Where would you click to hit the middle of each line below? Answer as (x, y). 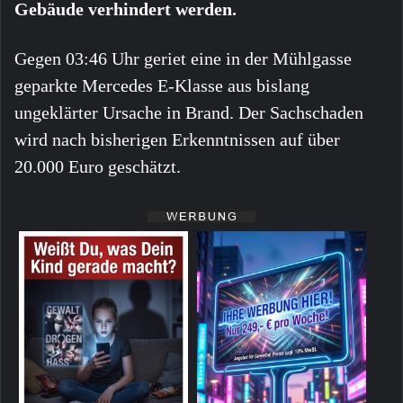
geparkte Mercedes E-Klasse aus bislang (162, 86)
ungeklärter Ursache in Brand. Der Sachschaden (189, 113)
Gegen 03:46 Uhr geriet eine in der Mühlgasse (183, 59)
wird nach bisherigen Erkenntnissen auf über (177, 140)
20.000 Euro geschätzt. (98, 167)
